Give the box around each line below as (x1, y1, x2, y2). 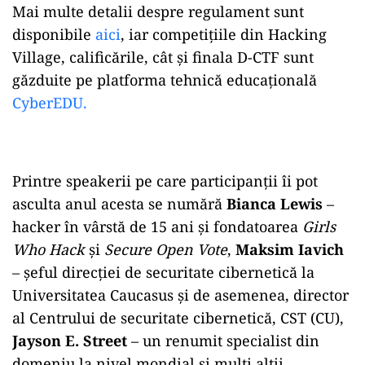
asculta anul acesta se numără (12, 194, 226, 214)
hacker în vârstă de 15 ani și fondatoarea (12, 217, 302, 237)
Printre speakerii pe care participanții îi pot (12, 171, 318, 191)
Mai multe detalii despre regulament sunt (12, 2, 304, 22)
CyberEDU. (12, 93, 87, 113)
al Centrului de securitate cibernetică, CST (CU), (12, 308, 344, 328)
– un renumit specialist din (127, 331, 319, 351)
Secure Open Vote (104, 240, 227, 260)
